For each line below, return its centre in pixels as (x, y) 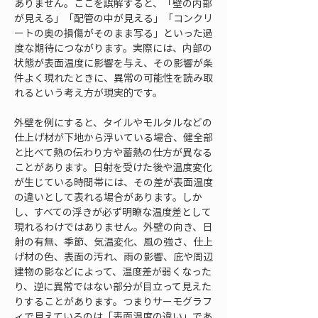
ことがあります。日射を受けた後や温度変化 (113, 167)
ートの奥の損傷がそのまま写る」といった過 (114, 33)
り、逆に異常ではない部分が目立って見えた (113, 286)
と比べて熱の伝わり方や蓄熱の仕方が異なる (113, 152)
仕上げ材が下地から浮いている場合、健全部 (114, 137)
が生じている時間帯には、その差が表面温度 (114, 182)
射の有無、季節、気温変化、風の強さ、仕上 (114, 241)
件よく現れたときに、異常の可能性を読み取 (114, 77)
